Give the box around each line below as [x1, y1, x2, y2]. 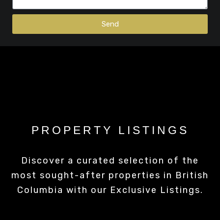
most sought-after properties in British [11, 170, 209, 181]
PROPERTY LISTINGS [31, 124, 189, 137]
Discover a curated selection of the [21, 155, 199, 166]
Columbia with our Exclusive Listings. [17, 185, 203, 195]
